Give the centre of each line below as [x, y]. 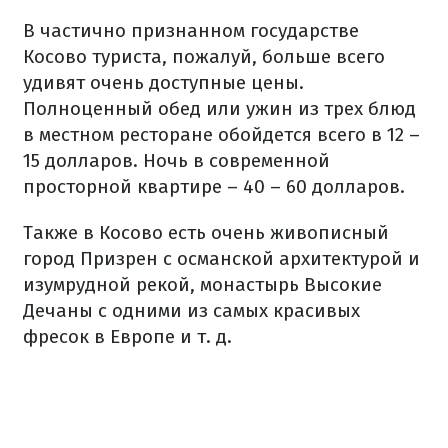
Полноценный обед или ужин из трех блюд [219, 108]
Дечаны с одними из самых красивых [191, 310]
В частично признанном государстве [191, 30]
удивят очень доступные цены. [163, 82]
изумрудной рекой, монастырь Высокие [202, 284]
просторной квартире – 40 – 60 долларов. [214, 186]
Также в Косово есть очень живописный [206, 232]
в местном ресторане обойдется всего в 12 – [221, 134]
